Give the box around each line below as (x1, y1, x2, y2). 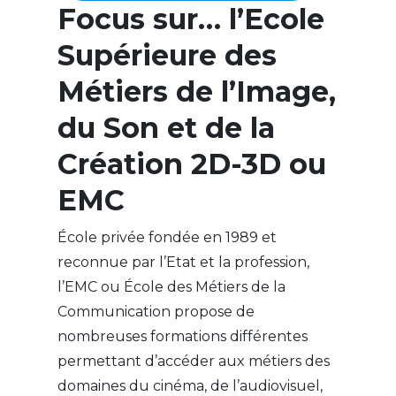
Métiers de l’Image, (57, 74, 336, 110)
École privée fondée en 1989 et (57, 229, 277, 247)
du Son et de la (57, 110, 275, 146)
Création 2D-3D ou (57, 147, 326, 182)
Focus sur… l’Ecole (57, 2, 324, 37)
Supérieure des (57, 38, 277, 73)
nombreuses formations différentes (57, 328, 308, 346)
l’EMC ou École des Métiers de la (57, 278, 286, 296)
